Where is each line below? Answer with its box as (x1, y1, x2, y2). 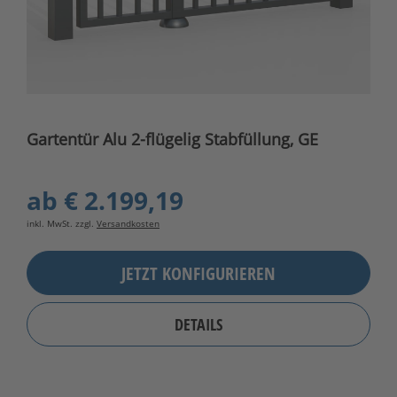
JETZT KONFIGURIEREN (121, 261, 276, 285)
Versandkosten (97, 217, 160, 230)
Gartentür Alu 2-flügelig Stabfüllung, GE (27, 128, 318, 151)
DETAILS (175, 314, 222, 336)
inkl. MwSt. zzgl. (27, 217, 97, 230)
